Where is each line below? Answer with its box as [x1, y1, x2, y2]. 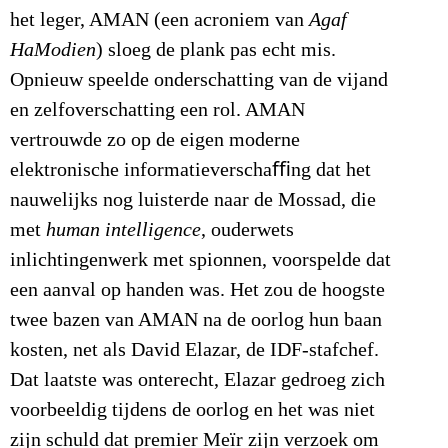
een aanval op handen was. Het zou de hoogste [10, 278, 385, 301]
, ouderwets [201, 218, 294, 241]
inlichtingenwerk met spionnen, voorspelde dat [10, 248, 391, 271]
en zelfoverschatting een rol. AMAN [10, 98, 305, 121]
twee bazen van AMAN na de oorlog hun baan [10, 308, 382, 331]
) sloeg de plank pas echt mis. [96, 38, 336, 61]
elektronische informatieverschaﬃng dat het [10, 158, 371, 181]
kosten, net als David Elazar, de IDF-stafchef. [10, 338, 379, 361]
